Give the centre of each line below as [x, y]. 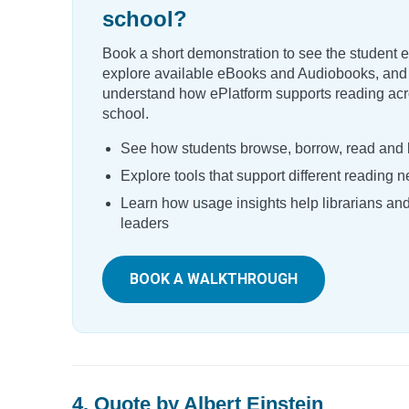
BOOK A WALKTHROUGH [214, 278]
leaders [145, 223]
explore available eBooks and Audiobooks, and [255, 73]
